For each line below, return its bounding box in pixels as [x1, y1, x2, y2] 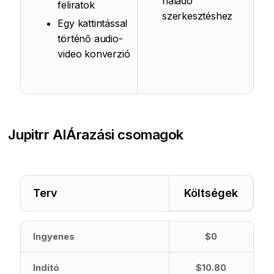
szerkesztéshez [162, 9, 233, 22]
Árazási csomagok [66, 126, 183, 143]
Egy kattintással [57, 17, 128, 29]
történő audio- [57, 32, 123, 45]
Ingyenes [33, 231, 75, 242]
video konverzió [57, 48, 130, 60]
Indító [33, 262, 60, 273]
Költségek [183, 187, 238, 199]
